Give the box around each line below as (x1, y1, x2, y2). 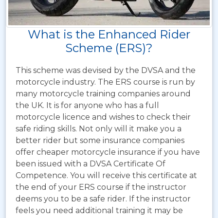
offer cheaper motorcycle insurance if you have (16, 147, 200, 157)
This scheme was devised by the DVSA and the (16, 65, 196, 75)
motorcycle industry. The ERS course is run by (16, 77, 195, 87)
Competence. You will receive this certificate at (16, 170, 197, 180)
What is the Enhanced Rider (28, 27, 190, 41)
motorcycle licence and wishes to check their (16, 112, 191, 122)
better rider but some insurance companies (16, 135, 184, 145)
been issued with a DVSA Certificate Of (16, 159, 165, 168)
